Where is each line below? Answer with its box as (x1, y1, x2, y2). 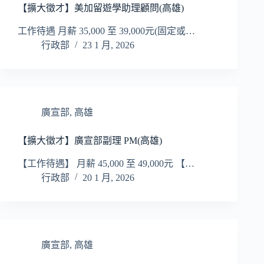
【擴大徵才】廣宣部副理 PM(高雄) (18, 136, 162, 146)
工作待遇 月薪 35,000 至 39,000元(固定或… (18, 26, 195, 37)
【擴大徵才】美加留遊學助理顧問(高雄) (18, 3, 184, 14)
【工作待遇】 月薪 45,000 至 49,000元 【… (18, 158, 194, 169)
